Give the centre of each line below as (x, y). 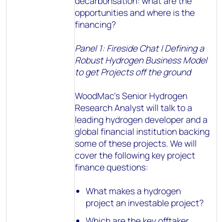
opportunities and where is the (135, 12)
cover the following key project (135, 155)
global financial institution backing (142, 131)
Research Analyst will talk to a (134, 108)
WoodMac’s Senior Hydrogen (131, 96)
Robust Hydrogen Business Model (141, 60)
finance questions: (111, 167)
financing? (95, 24)
